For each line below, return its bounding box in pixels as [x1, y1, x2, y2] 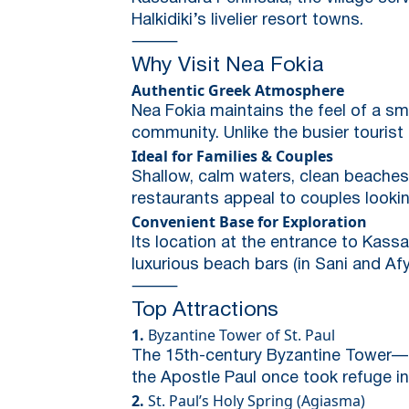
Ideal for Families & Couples [131, 145, 333, 166]
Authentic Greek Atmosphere [131, 79, 344, 100]
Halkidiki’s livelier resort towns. [131, 12, 363, 28]
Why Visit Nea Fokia [131, 56, 324, 76]
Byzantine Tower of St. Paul [144, 324, 335, 345]
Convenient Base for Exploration [131, 211, 367, 232]
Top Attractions [131, 300, 278, 320]
